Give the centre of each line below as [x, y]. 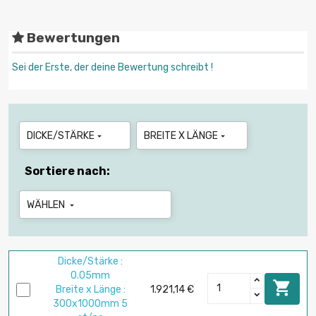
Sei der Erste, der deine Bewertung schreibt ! [113, 68]
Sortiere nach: [67, 171]
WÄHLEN [47, 205]
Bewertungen [72, 38]
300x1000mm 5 [90, 304]
